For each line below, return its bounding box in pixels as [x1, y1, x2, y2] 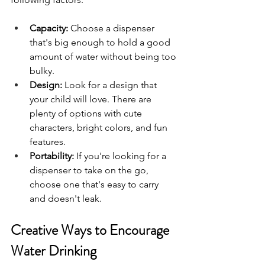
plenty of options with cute [30, 107, 144, 119]
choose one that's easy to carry [30, 178, 161, 190]
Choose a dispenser [68, 22, 157, 34]
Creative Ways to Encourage [11, 219, 172, 240]
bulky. [30, 64, 54, 76]
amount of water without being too [30, 50, 179, 62]
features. [30, 135, 66, 147]
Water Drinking [11, 240, 96, 261]
